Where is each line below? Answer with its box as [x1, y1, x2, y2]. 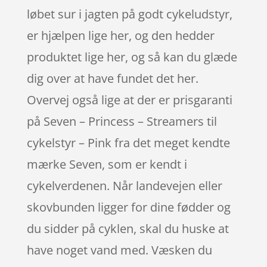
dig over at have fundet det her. [26, 70, 198, 86]
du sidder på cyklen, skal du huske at [26, 220, 229, 237]
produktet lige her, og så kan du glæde [26, 48, 237, 65]
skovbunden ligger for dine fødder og [26, 198, 231, 215]
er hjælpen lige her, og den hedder [26, 27, 215, 44]
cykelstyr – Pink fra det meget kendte [26, 134, 230, 151]
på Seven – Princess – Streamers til [26, 113, 217, 129]
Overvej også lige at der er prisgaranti [26, 91, 232, 108]
